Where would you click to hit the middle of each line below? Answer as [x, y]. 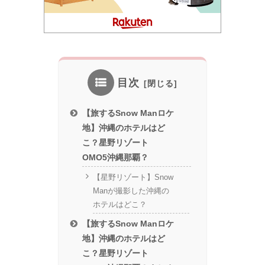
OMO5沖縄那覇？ [116, 157]
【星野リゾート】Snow [133, 177]
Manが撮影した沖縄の [131, 190]
